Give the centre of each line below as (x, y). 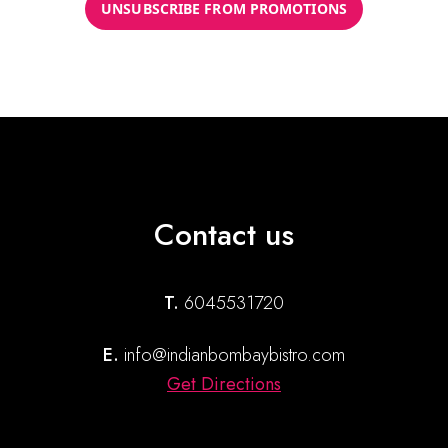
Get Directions (224, 384)
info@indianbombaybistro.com (234, 355)
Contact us (224, 234)
